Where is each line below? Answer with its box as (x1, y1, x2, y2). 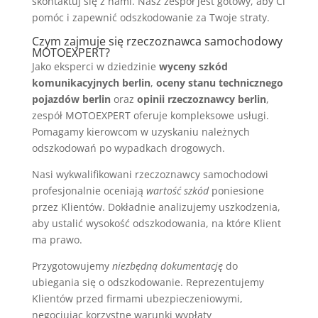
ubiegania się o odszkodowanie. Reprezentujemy (31, 275, 264, 290)
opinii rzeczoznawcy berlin (136, 92, 266, 106)
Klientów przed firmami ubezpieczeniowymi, (31, 292, 243, 306)
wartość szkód (146, 184, 209, 198)
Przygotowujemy (31, 259, 112, 273)
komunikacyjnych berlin (31, 76, 150, 90)
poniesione (208, 184, 264, 198)
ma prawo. (31, 233, 82, 247)
